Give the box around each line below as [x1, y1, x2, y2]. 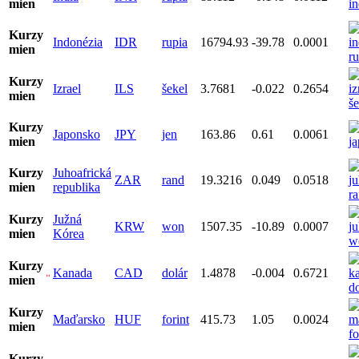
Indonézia [53, 34, 103, 49]
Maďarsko [53, 312, 105, 326]
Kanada [53, 265, 92, 280]
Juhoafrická [53, 165, 111, 179]
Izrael [53, 81, 81, 95]
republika [53, 179, 100, 194]
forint [162, 312, 189, 326]
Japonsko [53, 127, 100, 141]
